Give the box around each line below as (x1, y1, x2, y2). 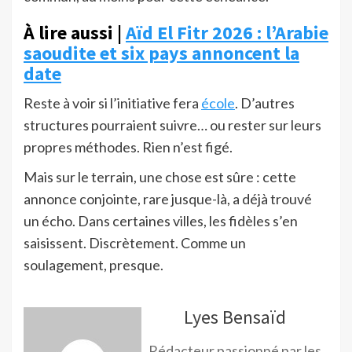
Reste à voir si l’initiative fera (24, 94, 201, 112)
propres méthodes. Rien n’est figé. (24, 138, 233, 156)
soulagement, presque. (24, 256, 163, 274)
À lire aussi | (24, 20, 126, 46)
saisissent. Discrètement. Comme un (24, 234, 246, 252)
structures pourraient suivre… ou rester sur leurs (24, 116, 321, 134)
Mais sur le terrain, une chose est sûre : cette (24, 168, 296, 186)
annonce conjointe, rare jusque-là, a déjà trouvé (24, 190, 312, 208)
